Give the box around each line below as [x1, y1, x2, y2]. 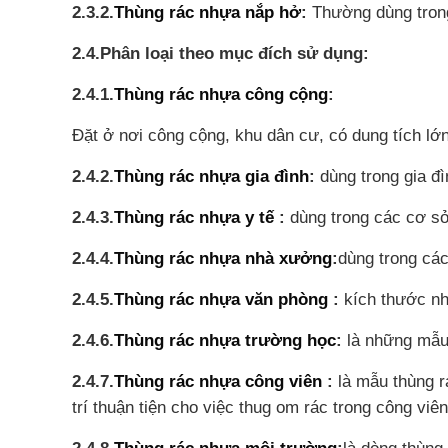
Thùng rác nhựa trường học [114, 331, 336, 350]
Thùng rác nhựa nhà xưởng [114, 249, 332, 268]
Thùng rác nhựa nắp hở [114, 3, 301, 22]
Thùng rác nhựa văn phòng [114, 290, 328, 309]
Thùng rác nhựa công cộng [114, 85, 328, 104]
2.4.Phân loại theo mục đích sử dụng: [72, 44, 369, 63]
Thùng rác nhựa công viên [114, 372, 322, 391]
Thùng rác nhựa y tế [114, 208, 274, 227]
